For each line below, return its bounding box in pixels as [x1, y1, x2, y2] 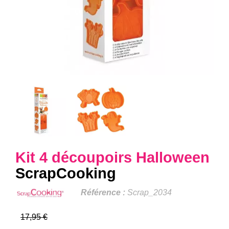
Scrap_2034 [127, 188, 172, 197]
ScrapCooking [15, 165, 116, 181]
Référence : [81, 188, 125, 197]
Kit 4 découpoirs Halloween [15, 149, 210, 166]
